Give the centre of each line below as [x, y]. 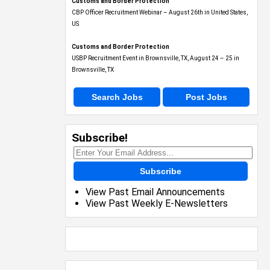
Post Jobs [206, 97]
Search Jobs [117, 97]
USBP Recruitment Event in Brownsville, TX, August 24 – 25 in [155, 58]
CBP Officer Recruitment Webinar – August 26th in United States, [160, 12]
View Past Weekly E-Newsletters [157, 203]
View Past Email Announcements [155, 192]
